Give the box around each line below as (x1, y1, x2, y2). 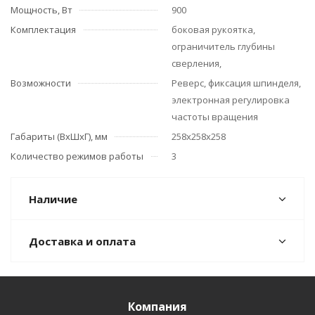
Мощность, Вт (11, 4, 72, 16)
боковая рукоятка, (172, 23, 255, 36)
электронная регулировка (172, 94, 290, 106)
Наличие (29, 192, 77, 206)
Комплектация (11, 23, 76, 36)
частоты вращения (172, 110, 258, 123)
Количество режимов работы (11, 150, 143, 162)
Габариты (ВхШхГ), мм (11, 130, 108, 143)
